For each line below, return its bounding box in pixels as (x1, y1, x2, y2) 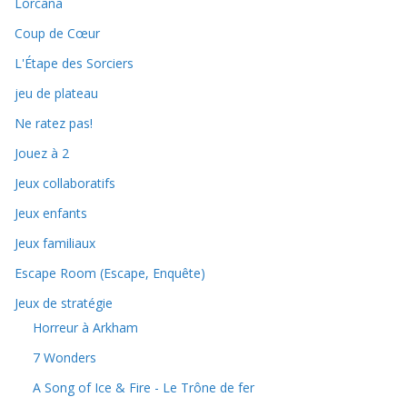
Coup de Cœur (15, 25, 100, 43)
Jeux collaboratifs (15, 174, 115, 193)
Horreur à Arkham (33, 319, 138, 337)
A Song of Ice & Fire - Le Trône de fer (33, 379, 254, 397)
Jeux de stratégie (15, 294, 113, 313)
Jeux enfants (15, 204, 87, 223)
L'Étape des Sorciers (15, 55, 134, 73)
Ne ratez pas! (15, 114, 93, 133)
